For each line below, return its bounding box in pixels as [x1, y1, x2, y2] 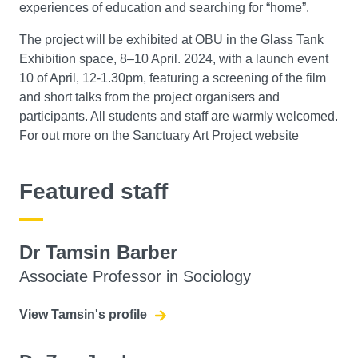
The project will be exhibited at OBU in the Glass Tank [19, 33, 324, 47]
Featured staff [19, 179, 168, 205]
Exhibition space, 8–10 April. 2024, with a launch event [19, 52, 328, 66]
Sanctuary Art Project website [133, 129, 299, 143]
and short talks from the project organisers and [19, 90, 280, 105]
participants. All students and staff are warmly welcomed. [19, 109, 338, 124]
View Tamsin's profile [19, 308, 147, 322]
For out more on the [19, 129, 133, 143]
